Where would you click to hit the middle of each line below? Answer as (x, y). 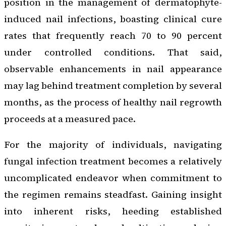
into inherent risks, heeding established (113, 211)
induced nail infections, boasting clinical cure (113, 19)
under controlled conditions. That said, (113, 52)
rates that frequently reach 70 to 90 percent (113, 36)
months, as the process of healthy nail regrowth (113, 102)
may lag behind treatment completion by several (113, 86)
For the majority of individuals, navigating (113, 145)
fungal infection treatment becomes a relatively (113, 161)
